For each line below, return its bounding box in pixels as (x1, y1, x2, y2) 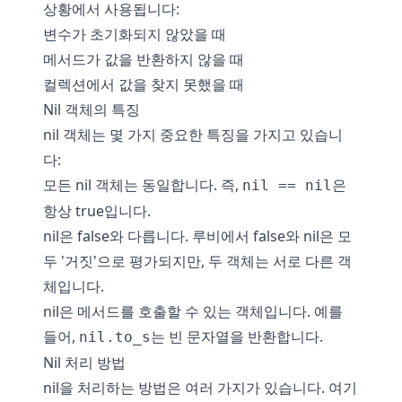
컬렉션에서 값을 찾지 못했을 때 (43, 74, 244, 94)
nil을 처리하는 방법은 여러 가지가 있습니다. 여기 (43, 378, 357, 398)
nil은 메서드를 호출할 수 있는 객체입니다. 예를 (43, 301, 343, 321)
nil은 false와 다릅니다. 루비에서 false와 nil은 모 (43, 226, 352, 246)
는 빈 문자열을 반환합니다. (151, 327, 323, 346)
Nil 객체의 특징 (43, 100, 140, 119)
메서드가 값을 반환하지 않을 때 (43, 49, 244, 69)
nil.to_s (79, 328, 151, 345)
